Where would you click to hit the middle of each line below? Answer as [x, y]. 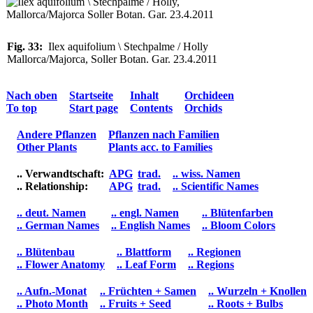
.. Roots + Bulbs [246, 303]
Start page [94, 108]
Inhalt [144, 95]
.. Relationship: [52, 186]
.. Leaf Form [146, 264]
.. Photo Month [52, 303]
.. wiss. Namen [206, 173]
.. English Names [151, 225]
